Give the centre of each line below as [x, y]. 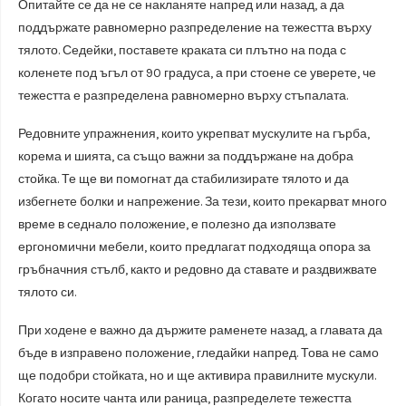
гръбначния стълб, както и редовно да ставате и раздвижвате [198, 269]
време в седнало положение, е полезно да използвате [177, 224]
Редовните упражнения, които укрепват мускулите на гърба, [194, 133]
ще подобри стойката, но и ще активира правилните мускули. [197, 375]
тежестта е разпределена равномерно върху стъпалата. [183, 95]
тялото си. [47, 292]
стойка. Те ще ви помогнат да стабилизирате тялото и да [184, 179]
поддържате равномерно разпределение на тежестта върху [195, 27]
